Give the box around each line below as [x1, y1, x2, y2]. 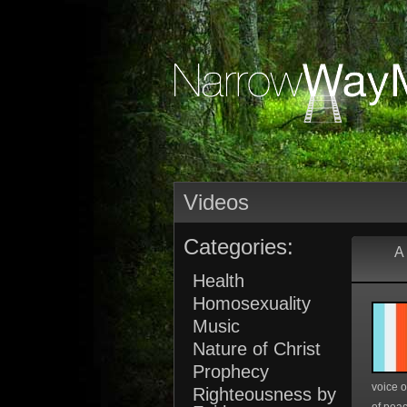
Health [193, 271, 244, 291]
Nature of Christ [193, 339, 321, 359]
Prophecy [193, 362, 269, 382]
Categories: [184, 234, 293, 259]
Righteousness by [193, 384, 336, 404]
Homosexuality [193, 293, 311, 313]
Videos [184, 190, 249, 214]
